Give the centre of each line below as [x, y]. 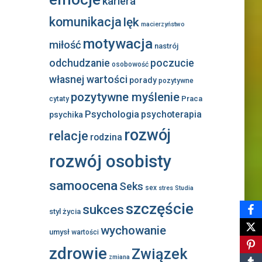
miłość [65, 45]
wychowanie [133, 231]
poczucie [172, 63]
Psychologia [112, 115]
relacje [68, 136]
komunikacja [85, 22]
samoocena [83, 186]
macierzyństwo [163, 25]
